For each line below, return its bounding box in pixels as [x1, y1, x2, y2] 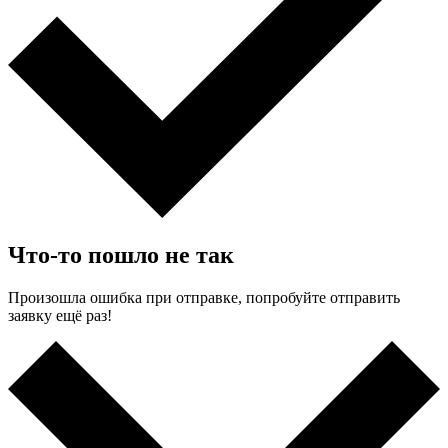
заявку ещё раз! [8, 307, 112, 325]
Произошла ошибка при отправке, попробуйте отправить [8, 289, 400, 307]
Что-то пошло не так [8, 242, 234, 269]
